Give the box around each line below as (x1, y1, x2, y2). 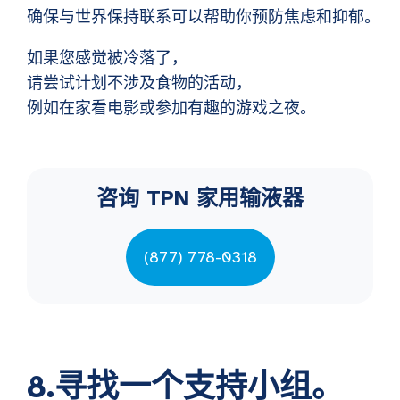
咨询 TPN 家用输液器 (96, 185, 304, 212)
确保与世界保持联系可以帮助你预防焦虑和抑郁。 (27, 7, 380, 28)
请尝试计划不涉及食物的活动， (27, 73, 252, 94)
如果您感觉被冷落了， (27, 48, 187, 69)
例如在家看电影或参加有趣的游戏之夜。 (27, 98, 316, 119)
